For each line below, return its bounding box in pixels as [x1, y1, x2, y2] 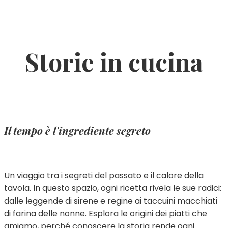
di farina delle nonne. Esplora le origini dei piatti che [4, 207, 207, 219]
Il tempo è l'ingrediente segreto [4, 123, 151, 138]
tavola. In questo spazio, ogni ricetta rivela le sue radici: [4, 182, 221, 194]
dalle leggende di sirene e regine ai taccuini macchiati [4, 194, 217, 207]
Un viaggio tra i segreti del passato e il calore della [4, 169, 204, 181]
